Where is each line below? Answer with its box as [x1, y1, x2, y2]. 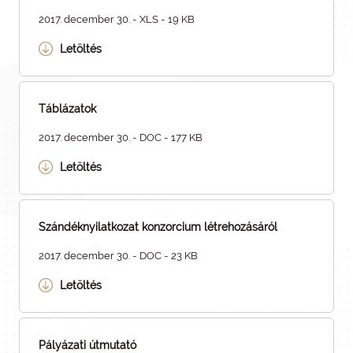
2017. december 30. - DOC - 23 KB [39, 250, 198, 262]
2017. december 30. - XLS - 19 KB [39, 13, 195, 25]
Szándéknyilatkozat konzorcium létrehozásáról [39, 221, 277, 233]
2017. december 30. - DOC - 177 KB [39, 132, 203, 143]
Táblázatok [39, 102, 96, 115]
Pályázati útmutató [39, 339, 136, 351]
